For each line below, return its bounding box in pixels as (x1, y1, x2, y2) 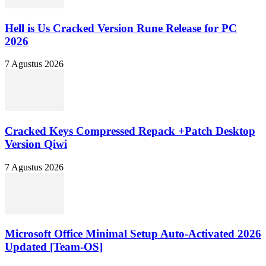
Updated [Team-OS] (5, 240, 103, 254)
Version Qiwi (5, 137, 67, 150)
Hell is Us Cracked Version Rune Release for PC (5, 21, 237, 34)
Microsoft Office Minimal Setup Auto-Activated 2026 (5, 227, 261, 240)
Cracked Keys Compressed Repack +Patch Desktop (5, 124, 255, 137)
